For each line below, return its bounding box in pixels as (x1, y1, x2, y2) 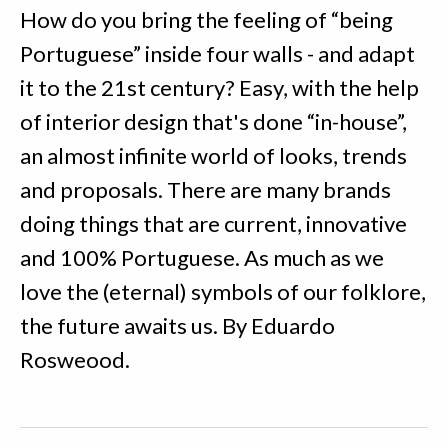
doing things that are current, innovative (20, 210, 407, 237)
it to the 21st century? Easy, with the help (20, 74, 419, 101)
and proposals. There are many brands (20, 176, 391, 203)
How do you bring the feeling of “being (20, 6, 393, 33)
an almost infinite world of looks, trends (20, 142, 407, 169)
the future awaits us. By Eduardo (20, 312, 335, 339)
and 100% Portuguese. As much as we (20, 244, 384, 271)
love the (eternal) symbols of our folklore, (20, 278, 426, 305)
